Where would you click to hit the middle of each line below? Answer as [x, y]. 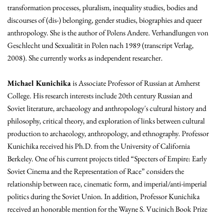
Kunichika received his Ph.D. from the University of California [99, 146]
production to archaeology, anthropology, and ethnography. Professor [108, 134]
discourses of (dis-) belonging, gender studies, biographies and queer [105, 20]
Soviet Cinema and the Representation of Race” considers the [96, 171]
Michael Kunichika [40, 83]
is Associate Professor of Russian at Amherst [136, 83]
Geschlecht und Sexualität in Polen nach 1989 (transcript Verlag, [101, 46]
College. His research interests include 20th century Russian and [100, 96]
